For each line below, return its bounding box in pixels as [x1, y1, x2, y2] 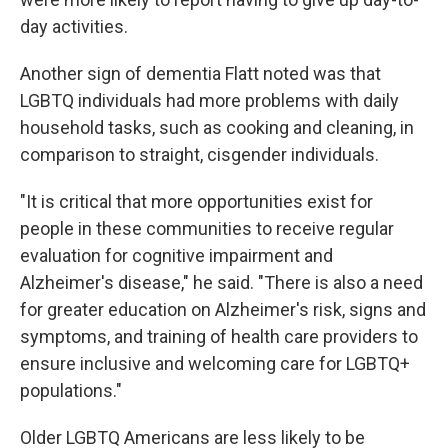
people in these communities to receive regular [20, 218, 394, 239]
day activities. [20, 16, 128, 37]
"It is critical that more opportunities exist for [20, 191, 373, 212]
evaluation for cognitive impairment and [20, 245, 333, 266]
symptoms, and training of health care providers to [20, 326, 418, 347]
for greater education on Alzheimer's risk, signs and [20, 299, 426, 320]
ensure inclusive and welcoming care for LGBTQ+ [20, 353, 410, 374]
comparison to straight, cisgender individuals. [20, 144, 379, 165]
